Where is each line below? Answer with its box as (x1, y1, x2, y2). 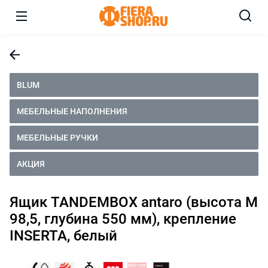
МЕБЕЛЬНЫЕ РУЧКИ (17, 133, 98, 142)
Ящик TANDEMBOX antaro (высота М (10, 193, 258, 211)
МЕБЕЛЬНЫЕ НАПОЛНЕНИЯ (17, 106, 127, 116)
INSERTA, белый (10, 227, 117, 244)
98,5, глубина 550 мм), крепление (10, 210, 236, 227)
